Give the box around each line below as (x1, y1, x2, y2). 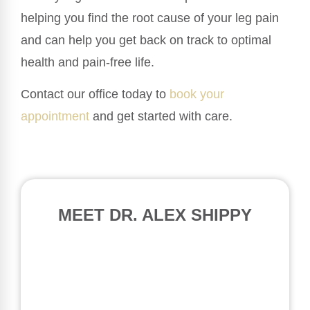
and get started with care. (89, 109, 232, 124)
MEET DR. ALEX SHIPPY (58, 205, 252, 224)
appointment (21, 109, 89, 124)
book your (170, 87, 224, 102)
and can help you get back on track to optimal (21, 33, 271, 48)
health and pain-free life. (21, 55, 154, 70)
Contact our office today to (21, 87, 170, 102)
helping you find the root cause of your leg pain (21, 11, 279, 26)
